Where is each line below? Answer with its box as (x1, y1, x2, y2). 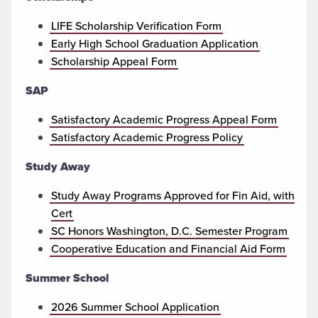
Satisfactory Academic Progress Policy (51, 128, 243, 146)
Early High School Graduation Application (51, 35, 258, 52)
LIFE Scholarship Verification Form (51, 17, 221, 34)
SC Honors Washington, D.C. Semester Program (51, 222, 287, 239)
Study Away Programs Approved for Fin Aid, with (51, 187, 295, 204)
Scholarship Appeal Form (51, 53, 177, 70)
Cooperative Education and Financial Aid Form (51, 240, 285, 257)
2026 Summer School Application (51, 298, 219, 315)
